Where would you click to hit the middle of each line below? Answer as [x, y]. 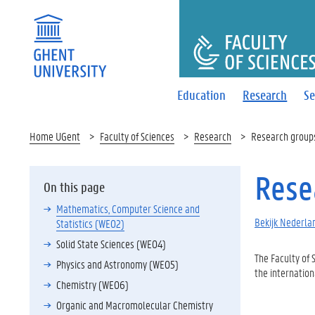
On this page [74, 187]
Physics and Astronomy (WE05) [117, 264]
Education [202, 95]
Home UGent [55, 136]
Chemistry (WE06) [92, 284]
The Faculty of [282, 258]
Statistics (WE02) [90, 223]
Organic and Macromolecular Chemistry [135, 305]
